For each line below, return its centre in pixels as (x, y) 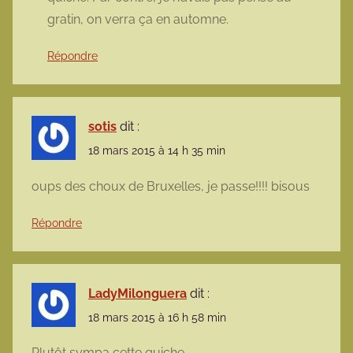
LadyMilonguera (137, 293)
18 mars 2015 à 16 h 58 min (157, 317)
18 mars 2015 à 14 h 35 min (157, 151)
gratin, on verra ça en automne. (138, 20)
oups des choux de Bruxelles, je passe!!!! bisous (171, 186)
